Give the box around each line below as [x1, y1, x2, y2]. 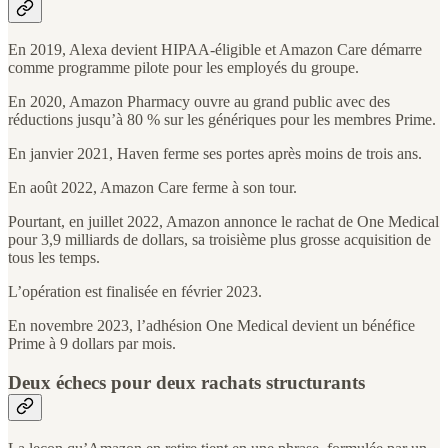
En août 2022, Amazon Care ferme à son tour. [8, 179, 297, 197]
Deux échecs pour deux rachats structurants [8, 372, 365, 394]
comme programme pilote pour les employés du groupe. [8, 59, 359, 77]
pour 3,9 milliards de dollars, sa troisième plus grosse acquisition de [8, 231, 431, 249]
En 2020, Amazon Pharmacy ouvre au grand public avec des [8, 93, 390, 111]
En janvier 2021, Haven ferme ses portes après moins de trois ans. [8, 145, 422, 163]
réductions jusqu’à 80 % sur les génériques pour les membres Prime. [8, 111, 436, 129]
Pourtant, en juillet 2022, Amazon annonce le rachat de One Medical [8, 213, 439, 231]
